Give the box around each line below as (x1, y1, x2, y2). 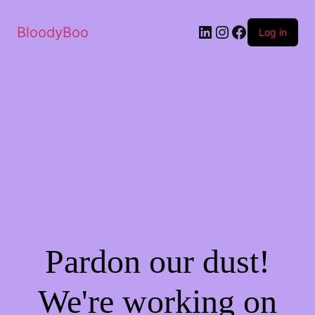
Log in (259, 26, 287, 38)
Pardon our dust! (45, 242, 270, 280)
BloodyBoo (17, 24, 89, 41)
